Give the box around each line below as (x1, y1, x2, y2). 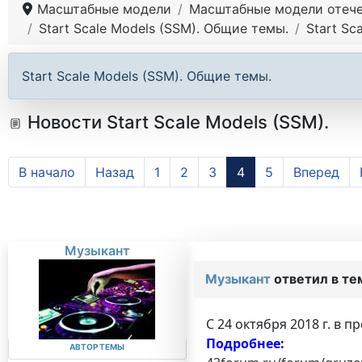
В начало (19, 164, 75, 180)
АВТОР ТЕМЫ (69, 342, 125, 351)
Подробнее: (205, 335, 284, 352)
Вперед (293, 164, 339, 180)
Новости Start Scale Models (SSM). (23, 112, 329, 133)
